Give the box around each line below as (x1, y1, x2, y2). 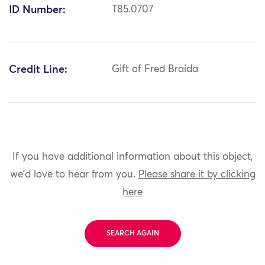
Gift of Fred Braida (112, 64, 199, 75)
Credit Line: (9, 64, 67, 76)
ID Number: (9, 5, 66, 16)
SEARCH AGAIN (106, 230, 159, 237)
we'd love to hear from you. (9, 169, 138, 180)
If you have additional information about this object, (12, 151, 253, 162)
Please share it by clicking (138, 169, 256, 180)
